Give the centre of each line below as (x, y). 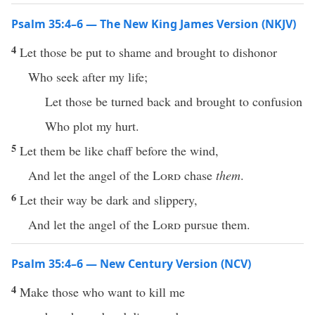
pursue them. (216, 224)
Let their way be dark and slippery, (109, 200)
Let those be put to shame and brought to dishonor (148, 52)
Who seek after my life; (88, 77)
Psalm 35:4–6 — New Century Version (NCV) (131, 264)
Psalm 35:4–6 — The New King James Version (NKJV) (154, 24)
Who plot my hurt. (92, 126)
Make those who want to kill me (102, 292)
